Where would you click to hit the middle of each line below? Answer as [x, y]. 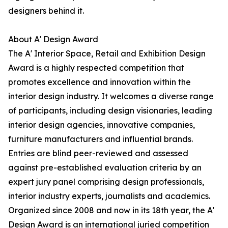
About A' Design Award [53, 39]
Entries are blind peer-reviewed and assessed [98, 153]
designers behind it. [46, 11]
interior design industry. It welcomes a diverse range [111, 96]
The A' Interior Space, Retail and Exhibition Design [107, 54]
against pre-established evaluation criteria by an [105, 168]
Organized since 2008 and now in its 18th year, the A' [111, 210]
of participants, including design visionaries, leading [110, 111]
